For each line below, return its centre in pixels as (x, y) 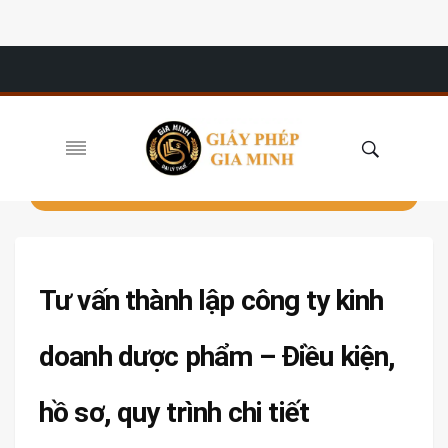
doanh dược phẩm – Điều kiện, (217, 356)
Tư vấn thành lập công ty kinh (211, 300)
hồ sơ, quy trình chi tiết (174, 412)
